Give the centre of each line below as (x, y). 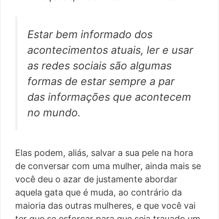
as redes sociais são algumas (99, 66)
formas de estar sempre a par (101, 81)
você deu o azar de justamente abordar (96, 179)
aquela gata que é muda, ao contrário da (99, 192)
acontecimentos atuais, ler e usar (110, 50)
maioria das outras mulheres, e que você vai (105, 205)
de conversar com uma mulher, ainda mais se (108, 166)
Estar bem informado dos (90, 34)
